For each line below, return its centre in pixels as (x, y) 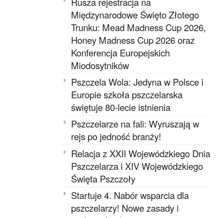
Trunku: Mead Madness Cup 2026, (139, 27)
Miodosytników (100, 65)
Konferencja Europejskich (121, 52)
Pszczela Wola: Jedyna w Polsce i (137, 82)
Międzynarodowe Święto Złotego (135, 14)
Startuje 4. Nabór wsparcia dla (130, 195)
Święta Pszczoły (103, 178)
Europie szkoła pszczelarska (127, 94)
